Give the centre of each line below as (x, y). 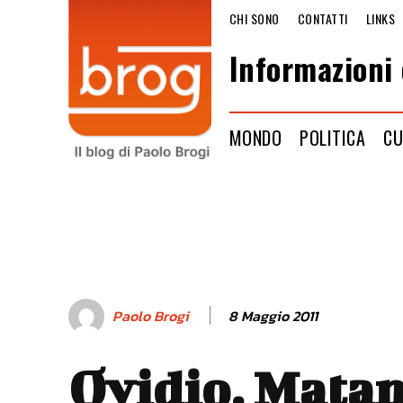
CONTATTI (322, 18)
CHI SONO (254, 18)
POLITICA (333, 137)
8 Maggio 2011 (273, 315)
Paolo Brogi (151, 316)
